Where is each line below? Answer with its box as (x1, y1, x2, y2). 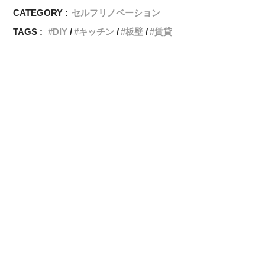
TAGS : (13, 27, 43, 37)
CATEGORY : (13, 8, 69, 18)
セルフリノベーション (72, 8, 161, 18)
